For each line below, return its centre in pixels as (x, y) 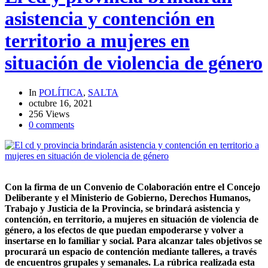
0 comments (51, 124)
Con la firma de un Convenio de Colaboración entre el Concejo (133, 187)
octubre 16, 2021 (61, 103)
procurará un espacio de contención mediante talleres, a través (131, 251)
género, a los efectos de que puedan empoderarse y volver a (124, 230)
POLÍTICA (61, 92)
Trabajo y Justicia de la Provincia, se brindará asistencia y (122, 208)
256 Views (49, 114)
